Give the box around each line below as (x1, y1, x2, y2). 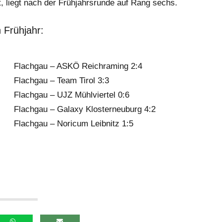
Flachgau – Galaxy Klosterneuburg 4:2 (14, 105, 156, 114)
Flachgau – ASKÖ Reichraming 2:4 (14, 61, 142, 71)
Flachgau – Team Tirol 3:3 (14, 76, 109, 86)
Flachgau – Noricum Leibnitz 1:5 (14, 119, 133, 129)
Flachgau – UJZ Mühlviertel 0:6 (14, 90, 129, 100)
